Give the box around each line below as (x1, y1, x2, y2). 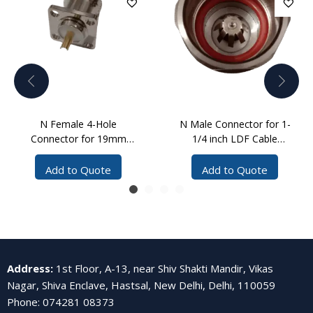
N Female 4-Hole (40, 117, 117, 131)
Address (7, 261, 50, 275)
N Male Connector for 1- (179, 117, 291, 131)
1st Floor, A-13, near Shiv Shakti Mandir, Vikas (56, 261, 273, 275)
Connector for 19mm (30, 132, 126, 146)
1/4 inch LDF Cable (192, 132, 277, 146)
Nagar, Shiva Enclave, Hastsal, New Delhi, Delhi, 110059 (7, 277, 275, 292)
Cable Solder (50, 147, 107, 161)
